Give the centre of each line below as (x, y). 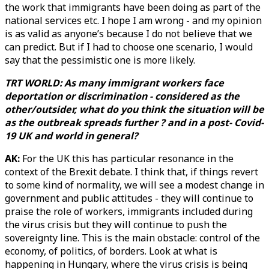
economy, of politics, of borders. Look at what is (111, 251)
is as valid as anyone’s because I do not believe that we (128, 34)
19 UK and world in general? (71, 136)
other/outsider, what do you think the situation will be (134, 109)
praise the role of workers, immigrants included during (129, 211)
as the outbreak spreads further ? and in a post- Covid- (134, 122)
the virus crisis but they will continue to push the (116, 225)
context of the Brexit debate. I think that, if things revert (131, 172)
